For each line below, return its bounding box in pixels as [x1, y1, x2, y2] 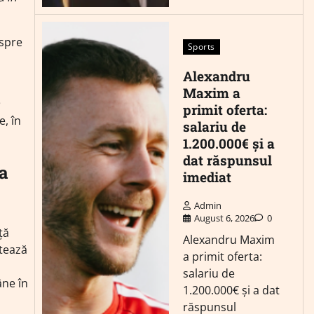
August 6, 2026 [193, 212, 254, 225]
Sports [187, 41, 215, 53]
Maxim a [182, 84, 240, 102]
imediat [182, 168, 231, 186]
